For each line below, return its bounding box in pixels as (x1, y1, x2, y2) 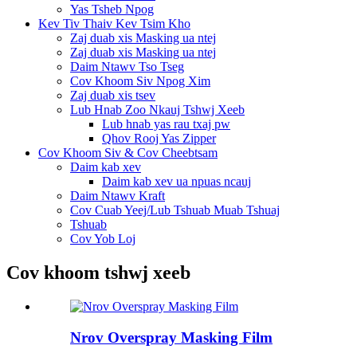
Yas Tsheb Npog (70, 2, 154, 17)
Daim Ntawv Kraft (70, 189, 165, 203)
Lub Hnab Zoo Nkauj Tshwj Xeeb (70, 103, 245, 117)
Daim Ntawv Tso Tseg (70, 60, 184, 74)
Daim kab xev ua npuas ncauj (102, 175, 251, 189)
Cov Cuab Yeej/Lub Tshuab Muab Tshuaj (70, 203, 280, 218)
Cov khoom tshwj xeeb (6, 262, 190, 284)
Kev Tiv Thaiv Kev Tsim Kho (38, 17, 190, 31)
